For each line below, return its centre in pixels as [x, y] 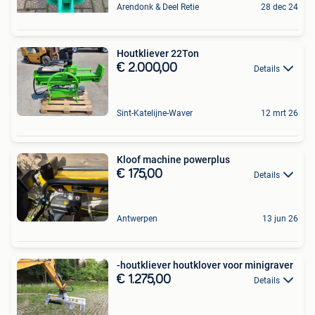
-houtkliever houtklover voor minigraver [205, 265]
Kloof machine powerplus [173, 159]
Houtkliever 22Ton [158, 54]
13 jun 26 [280, 219]
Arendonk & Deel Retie [158, 7]
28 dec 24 [279, 7]
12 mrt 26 [279, 113]
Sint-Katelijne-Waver [155, 113]
